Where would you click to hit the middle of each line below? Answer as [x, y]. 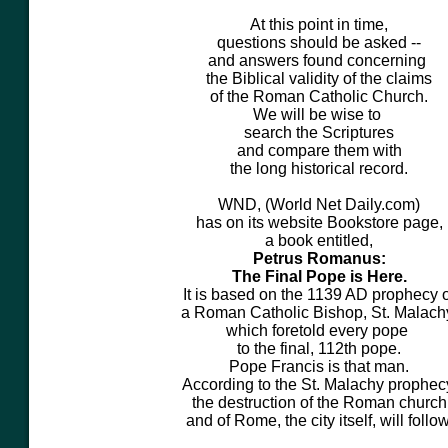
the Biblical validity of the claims [319, 78]
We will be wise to [319, 114]
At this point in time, [319, 24]
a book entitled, [319, 240]
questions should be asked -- [319, 42]
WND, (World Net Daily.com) [319, 204]
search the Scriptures [319, 132]
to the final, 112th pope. [319, 348]
